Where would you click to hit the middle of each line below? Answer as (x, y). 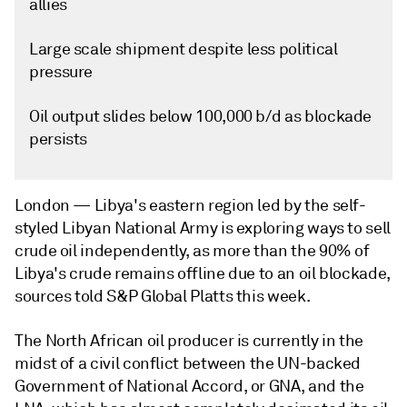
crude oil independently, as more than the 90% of (192, 251)
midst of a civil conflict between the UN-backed (188, 363)
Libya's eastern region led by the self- (230, 205)
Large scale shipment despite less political (184, 49)
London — (55, 205)
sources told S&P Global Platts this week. (163, 296)
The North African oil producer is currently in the (189, 341)
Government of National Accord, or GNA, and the (189, 386)
